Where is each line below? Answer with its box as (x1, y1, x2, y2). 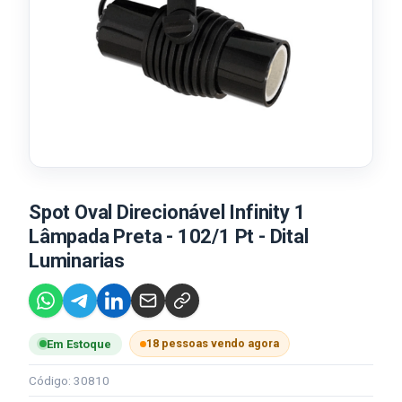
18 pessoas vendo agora (146, 336, 279, 350)
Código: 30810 (29, 373, 109, 388)
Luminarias (29, 249, 126, 272)
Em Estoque (47, 336, 111, 351)
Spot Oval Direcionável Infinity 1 (29, 201, 306, 223)
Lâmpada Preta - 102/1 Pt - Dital (29, 225, 309, 248)
